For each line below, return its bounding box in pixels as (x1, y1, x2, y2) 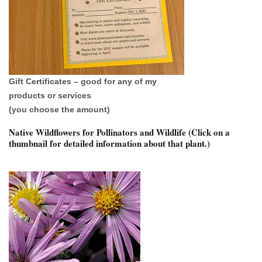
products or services (9, 91, 91, 100)
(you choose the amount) (9, 105, 110, 114)
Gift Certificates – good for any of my (9, 77, 157, 86)
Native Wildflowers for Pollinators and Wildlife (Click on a (9, 126, 230, 139)
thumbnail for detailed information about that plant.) (9, 137, 210, 150)
